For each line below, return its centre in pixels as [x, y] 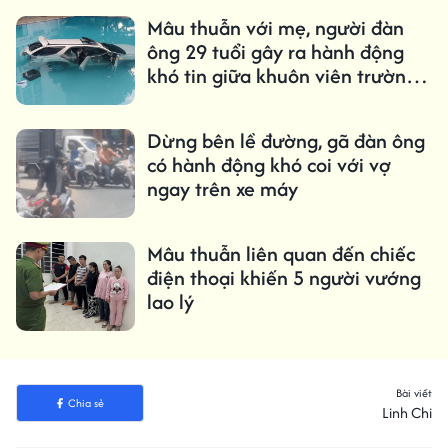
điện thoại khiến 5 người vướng [283, 277]
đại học [178, 99]
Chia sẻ [85, 403]
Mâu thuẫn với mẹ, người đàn [275, 27]
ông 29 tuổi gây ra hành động [275, 51]
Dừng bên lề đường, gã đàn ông [285, 140]
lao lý [170, 301]
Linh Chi [407, 413]
